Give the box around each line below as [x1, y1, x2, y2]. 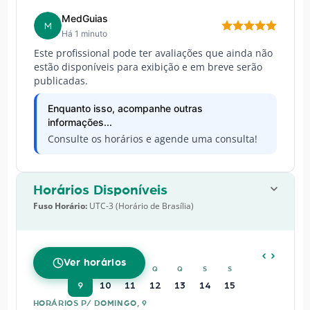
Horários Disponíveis [33, 183, 167, 198]
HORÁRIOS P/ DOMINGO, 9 [33, 299, 147, 308]
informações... [47, 116, 112, 129]
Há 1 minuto [61, 28, 107, 39]
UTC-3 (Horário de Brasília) [86, 200, 194, 212]
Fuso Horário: [33, 200, 87, 212]
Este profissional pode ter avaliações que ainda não [33, 46, 273, 60]
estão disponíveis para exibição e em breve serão [33, 60, 262, 74]
